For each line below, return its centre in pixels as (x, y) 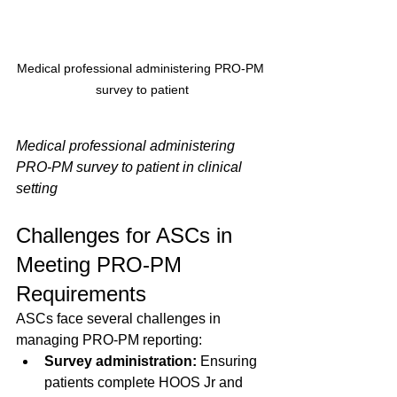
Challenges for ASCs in (127, 236)
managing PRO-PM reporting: (109, 340)
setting (37, 189)
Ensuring (229, 362)
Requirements (81, 294)
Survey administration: (121, 362)
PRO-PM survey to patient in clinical (131, 167)
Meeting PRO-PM (102, 265)
